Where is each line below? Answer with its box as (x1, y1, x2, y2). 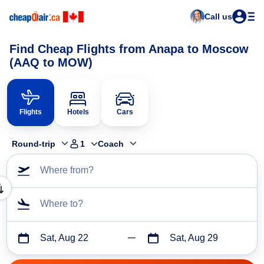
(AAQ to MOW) (9, 56, 93, 69)
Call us (204, 12, 232, 21)
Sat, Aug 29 (169, 233, 218, 243)
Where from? (40, 165, 94, 176)
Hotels (67, 108, 89, 116)
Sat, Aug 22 (40, 233, 88, 243)
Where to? (40, 199, 83, 209)
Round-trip (12, 139, 55, 149)
